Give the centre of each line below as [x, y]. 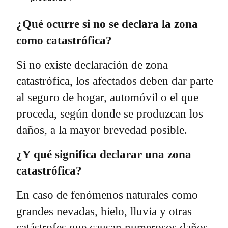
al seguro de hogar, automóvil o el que [107, 97]
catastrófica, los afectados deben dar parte [115, 81]
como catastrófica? [64, 40]
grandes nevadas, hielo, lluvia [87, 211]
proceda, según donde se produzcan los [110, 113]
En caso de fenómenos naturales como [107, 195]
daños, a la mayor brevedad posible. [102, 130]
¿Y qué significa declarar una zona [104, 154]
